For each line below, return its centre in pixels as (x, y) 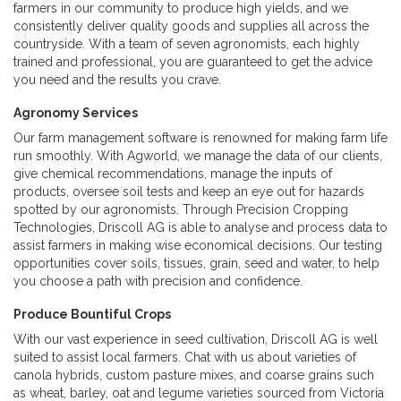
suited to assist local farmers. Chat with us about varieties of (185, 357)
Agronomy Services (76, 112)
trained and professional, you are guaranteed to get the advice (193, 61)
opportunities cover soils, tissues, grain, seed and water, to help (196, 263)
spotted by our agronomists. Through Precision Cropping (181, 209)
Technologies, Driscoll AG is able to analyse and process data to (200, 227)
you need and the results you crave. (117, 79)
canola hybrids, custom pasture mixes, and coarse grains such (194, 375)
